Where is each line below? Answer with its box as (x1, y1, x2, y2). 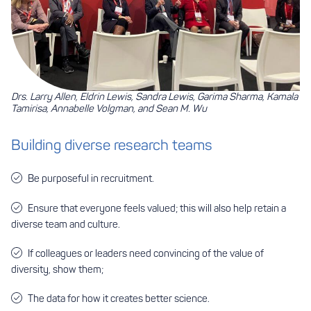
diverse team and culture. (11, 217, 120, 230)
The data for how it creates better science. (28, 292, 210, 305)
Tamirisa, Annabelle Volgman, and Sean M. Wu (11, 102, 207, 115)
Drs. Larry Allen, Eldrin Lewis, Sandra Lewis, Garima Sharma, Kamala (11, 90, 298, 103)
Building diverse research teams (11, 136, 212, 155)
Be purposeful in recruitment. (28, 172, 154, 185)
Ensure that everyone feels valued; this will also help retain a (28, 201, 286, 215)
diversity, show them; (11, 262, 103, 276)
